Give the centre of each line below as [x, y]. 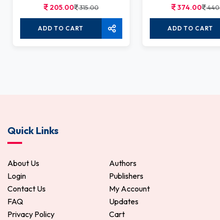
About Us [23, 163]
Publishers [126, 176]
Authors [123, 163]
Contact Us [27, 188]
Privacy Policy [31, 214]
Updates [124, 201]
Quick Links [33, 130]
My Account [129, 188]
